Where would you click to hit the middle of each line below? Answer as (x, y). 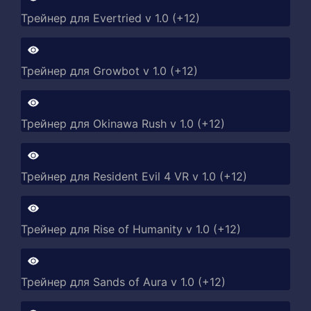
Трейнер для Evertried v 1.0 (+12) (110, 18)
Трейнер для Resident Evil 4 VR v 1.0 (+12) (134, 176)
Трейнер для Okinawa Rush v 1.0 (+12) (123, 124)
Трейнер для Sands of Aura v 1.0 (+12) (123, 282)
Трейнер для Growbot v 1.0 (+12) (109, 71)
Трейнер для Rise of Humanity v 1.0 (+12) (131, 229)
